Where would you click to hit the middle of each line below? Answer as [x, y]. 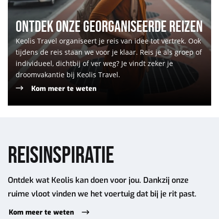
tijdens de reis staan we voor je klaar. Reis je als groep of [109, 52]
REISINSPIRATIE [61, 156]
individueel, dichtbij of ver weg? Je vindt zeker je [94, 63]
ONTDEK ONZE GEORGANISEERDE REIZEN [109, 27]
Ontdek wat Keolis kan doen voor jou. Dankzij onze [98, 180]
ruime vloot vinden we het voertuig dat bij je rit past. [102, 194]
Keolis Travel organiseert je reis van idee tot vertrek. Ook [108, 41]
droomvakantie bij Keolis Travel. [68, 74]
